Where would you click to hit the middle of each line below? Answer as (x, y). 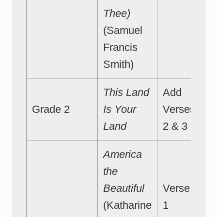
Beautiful (124, 188)
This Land (126, 93)
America (123, 155)
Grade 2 (51, 109)
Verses (179, 109)
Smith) (118, 64)
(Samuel (123, 31)
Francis (120, 47)
